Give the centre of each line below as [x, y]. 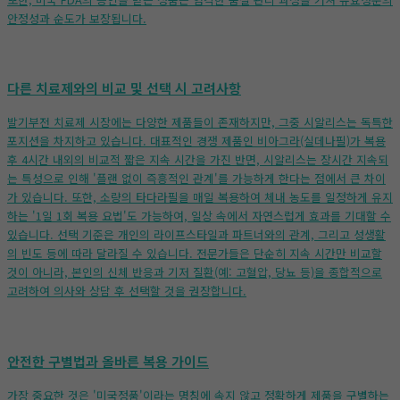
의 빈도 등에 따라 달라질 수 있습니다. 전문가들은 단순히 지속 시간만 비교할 [195, 254]
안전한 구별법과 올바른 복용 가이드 [108, 362]
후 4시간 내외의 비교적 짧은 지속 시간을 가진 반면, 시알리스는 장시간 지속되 [198, 160]
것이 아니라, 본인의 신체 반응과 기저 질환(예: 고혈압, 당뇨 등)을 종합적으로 [195, 272]
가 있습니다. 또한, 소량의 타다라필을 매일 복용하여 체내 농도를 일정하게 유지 [200, 197]
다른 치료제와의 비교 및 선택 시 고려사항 [124, 88]
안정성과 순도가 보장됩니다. [77, 18]
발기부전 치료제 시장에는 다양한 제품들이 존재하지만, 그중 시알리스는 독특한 [200, 122]
